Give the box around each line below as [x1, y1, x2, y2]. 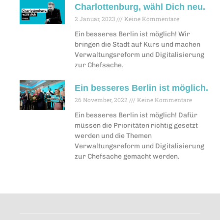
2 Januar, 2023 [74, 14, 116, 23]
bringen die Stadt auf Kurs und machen [74, 40, 200, 49]
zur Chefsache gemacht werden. [74, 152, 180, 161]
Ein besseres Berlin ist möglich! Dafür [74, 110, 197, 119]
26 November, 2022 [74, 95, 129, 104]
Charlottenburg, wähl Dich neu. [74, 1, 205, 12]
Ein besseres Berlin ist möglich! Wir [74, 29, 190, 38]
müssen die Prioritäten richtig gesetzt [74, 121, 198, 130]
